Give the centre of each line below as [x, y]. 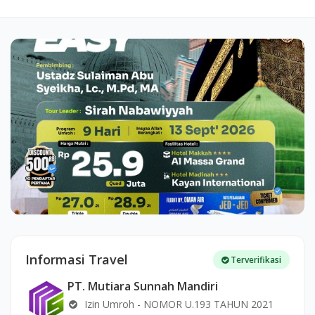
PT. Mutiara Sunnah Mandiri [143, 287]
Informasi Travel [77, 260]
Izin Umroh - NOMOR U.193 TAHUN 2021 [178, 304]
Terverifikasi [255, 260]
